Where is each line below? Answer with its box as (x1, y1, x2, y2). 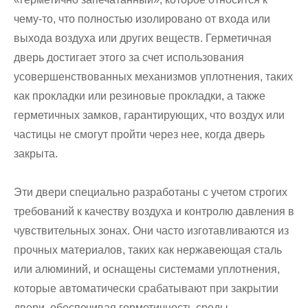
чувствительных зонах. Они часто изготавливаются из (14, 225, 289, 237)
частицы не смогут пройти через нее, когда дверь (14, 129, 265, 141)
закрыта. (14, 148, 58, 160)
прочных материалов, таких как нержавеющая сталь (14, 244, 282, 256)
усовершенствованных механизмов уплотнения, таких (14, 71, 293, 83)
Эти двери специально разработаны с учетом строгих (14, 186, 287, 199)
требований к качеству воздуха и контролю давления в (14, 206, 294, 218)
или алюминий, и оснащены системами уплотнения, (14, 263, 280, 276)
